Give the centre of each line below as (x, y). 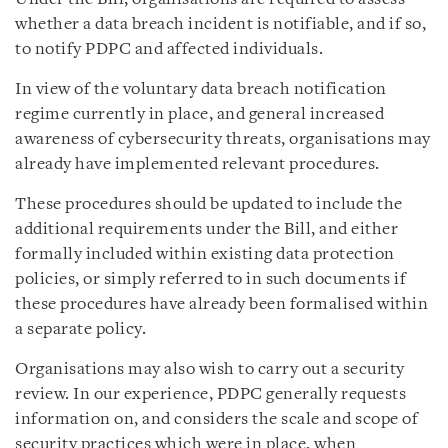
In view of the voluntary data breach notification (201, 89)
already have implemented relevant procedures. (197, 164)
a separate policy (78, 329)
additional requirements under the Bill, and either (206, 229)
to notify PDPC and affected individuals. (169, 49)
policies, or (59, 279)
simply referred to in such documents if (254, 279)
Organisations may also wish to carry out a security (210, 369)
